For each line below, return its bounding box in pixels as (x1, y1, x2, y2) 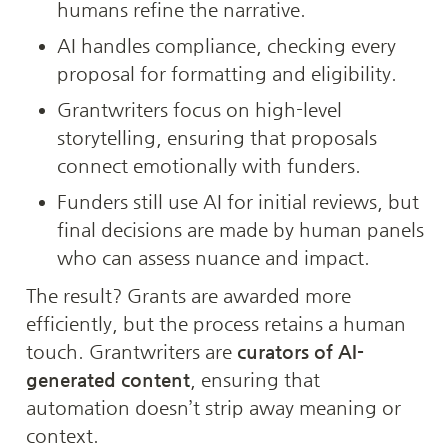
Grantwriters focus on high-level (56, 99, 342, 120)
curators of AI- (237, 341, 364, 362)
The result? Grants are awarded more (26, 285, 351, 306)
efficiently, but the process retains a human (26, 313, 406, 334)
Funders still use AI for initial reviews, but (56, 191, 419, 212)
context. (26, 425, 99, 446)
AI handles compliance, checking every (56, 35, 396, 56)
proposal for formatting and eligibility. (56, 63, 397, 84)
